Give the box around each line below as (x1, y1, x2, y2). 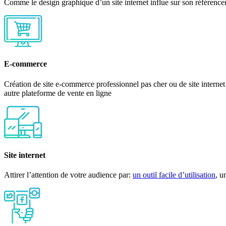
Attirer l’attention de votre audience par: (4, 171, 133, 180)
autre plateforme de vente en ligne (4, 88, 111, 97)
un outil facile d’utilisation (133, 171, 215, 180)
